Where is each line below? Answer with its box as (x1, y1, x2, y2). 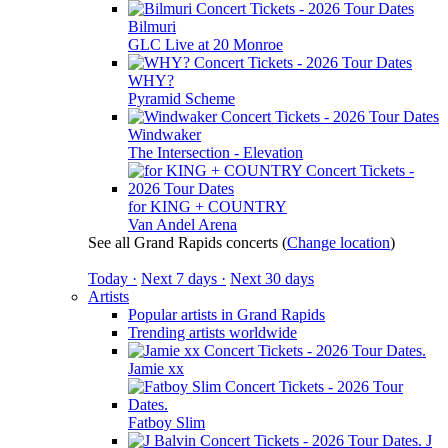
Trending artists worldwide (128, 324, 297, 341)
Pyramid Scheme (128, 90, 235, 107)
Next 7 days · (141, 270, 226, 287)
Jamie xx (128, 360, 184, 377)
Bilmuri (128, 18, 176, 35)
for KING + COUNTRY (128, 198, 287, 215)
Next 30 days (230, 270, 314, 287)
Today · (88, 270, 137, 287)
